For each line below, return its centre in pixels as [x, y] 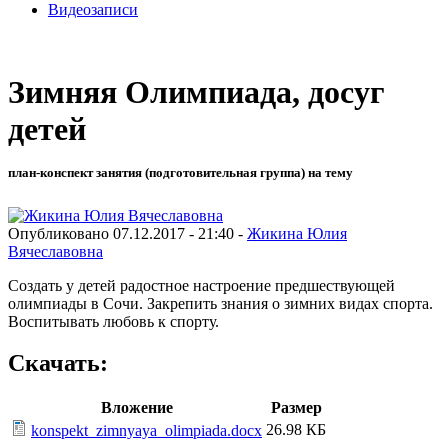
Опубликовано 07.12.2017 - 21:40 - [127, 233]
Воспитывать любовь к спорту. [113, 321]
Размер [296, 408]
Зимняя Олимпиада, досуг [196, 92]
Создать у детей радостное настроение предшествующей [201, 285]
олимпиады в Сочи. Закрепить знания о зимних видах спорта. [220, 303]
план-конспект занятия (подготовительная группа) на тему [180, 173]
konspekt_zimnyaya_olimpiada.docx [146, 431]
